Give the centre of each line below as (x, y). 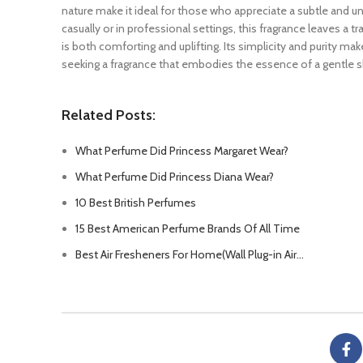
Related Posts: (109, 115)
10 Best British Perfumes (136, 202)
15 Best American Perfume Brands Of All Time (188, 228)
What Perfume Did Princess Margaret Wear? (182, 150)
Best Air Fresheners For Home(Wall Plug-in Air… (190, 254)
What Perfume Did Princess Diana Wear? (175, 176)
